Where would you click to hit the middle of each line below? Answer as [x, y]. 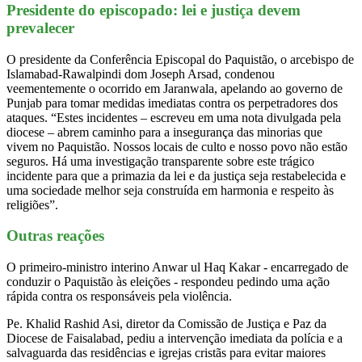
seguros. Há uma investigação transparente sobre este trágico [160, 161]
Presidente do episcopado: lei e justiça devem [154, 11]
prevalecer [42, 28]
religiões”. [32, 204]
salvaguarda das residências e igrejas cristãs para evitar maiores [166, 353]
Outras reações [55, 236]
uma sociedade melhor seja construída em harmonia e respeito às [170, 190]
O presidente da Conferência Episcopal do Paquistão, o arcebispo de [180, 59]
